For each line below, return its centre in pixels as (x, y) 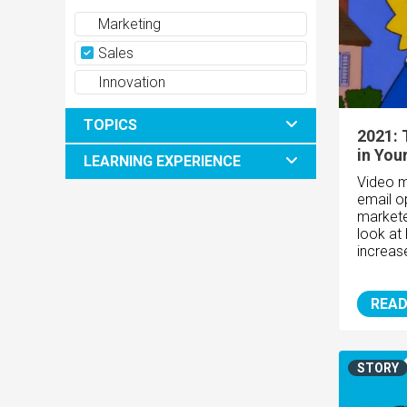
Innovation (130, 83)
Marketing (128, 25)
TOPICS (110, 125)
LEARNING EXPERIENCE (162, 162)
